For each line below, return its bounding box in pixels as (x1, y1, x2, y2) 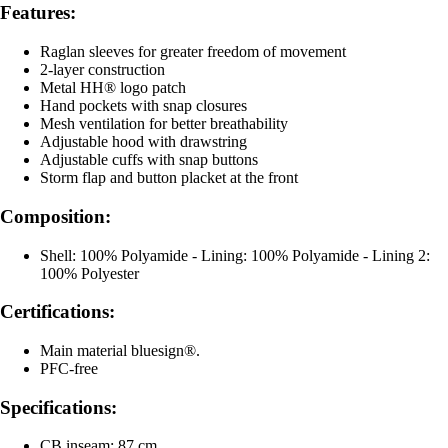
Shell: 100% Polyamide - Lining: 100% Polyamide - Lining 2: (40, 246, 430, 264)
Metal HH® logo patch (40, 79, 186, 97)
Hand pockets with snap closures (40, 97, 247, 115)
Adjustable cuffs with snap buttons (40, 151, 258, 169)
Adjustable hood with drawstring (40, 133, 247, 151)
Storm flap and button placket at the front (40, 169, 298, 187)
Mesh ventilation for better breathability (40, 115, 288, 133)
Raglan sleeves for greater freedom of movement (40, 43, 346, 61)
